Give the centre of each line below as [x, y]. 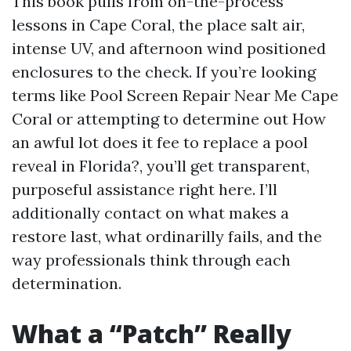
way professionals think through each [151, 260]
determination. [67, 283]
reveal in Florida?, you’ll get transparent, [161, 166]
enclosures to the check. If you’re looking [164, 72]
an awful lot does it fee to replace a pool [160, 142]
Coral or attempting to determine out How [169, 119]
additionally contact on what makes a [150, 213]
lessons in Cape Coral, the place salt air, [158, 25]
